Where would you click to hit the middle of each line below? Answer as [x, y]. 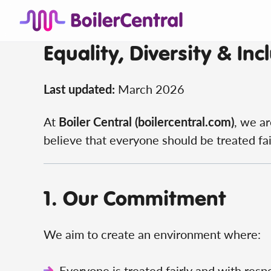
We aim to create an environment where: [152, 234]
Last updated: [79, 89]
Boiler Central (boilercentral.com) [146, 122]
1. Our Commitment [135, 198]
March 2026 [150, 89]
